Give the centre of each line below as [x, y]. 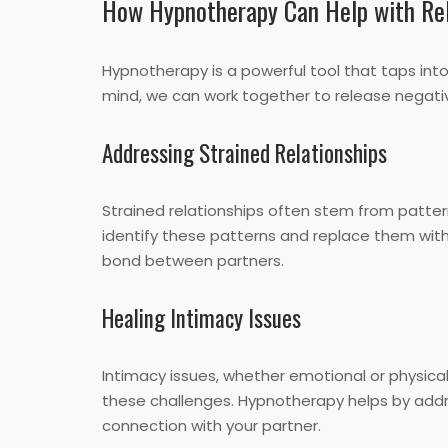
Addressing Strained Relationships [244, 153]
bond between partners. [193, 261]
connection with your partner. [211, 426]
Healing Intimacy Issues [201, 318]
